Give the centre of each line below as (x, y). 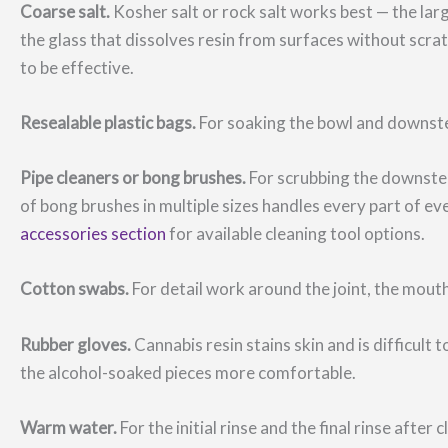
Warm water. (68, 427)
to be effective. (77, 67)
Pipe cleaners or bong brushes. (133, 178)
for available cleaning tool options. (295, 234)
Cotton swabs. (74, 289)
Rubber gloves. (75, 344)
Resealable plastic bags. (108, 122)
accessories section (93, 234)
